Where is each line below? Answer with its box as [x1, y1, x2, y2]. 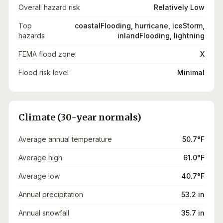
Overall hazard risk [18, 3, 80, 11]
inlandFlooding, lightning [117, 31, 205, 40]
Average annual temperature [18, 135, 112, 143]
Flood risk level [18, 68, 69, 77]
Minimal [177, 68, 205, 77]
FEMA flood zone [18, 50, 75, 58]
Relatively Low [154, 3, 205, 11]
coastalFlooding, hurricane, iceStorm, [75, 21, 205, 30]
